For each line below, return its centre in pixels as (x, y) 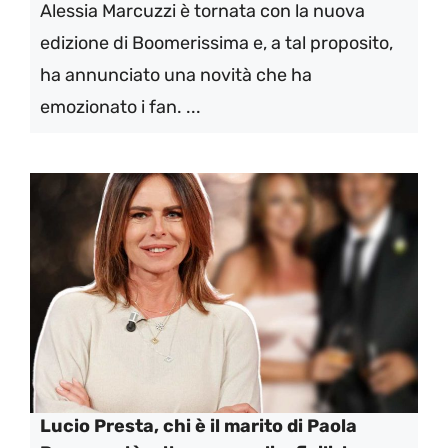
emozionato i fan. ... (120, 107)
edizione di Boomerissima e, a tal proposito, (216, 43)
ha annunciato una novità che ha (176, 75)
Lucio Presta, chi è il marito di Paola (198, 426)
